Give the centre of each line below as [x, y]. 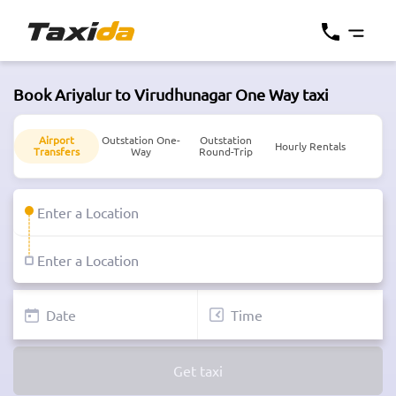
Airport [56, 140]
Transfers [56, 152]
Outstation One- [141, 140]
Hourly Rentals [310, 145]
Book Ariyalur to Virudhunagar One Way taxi [171, 94]
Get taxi [198, 371]
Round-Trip [225, 152]
